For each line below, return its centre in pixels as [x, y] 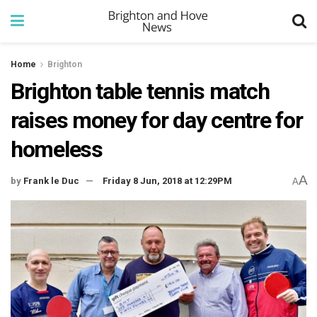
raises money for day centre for [157, 120]
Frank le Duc [51, 181]
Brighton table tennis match [140, 91]
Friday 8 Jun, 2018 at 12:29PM [167, 181]
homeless [57, 149]
